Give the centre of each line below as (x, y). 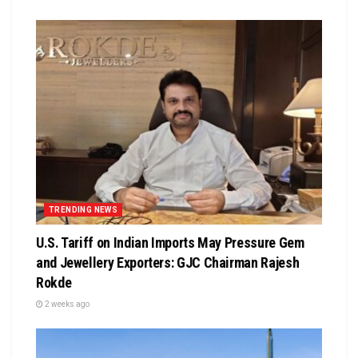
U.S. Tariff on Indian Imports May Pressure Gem (170, 242)
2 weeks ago (66, 304)
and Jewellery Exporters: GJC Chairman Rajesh (168, 262)
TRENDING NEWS (84, 209)
